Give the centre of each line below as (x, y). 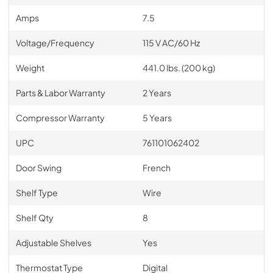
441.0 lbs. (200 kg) (179, 67)
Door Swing (38, 167)
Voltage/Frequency (55, 42)
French (156, 167)
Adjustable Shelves (53, 242)
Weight (30, 67)
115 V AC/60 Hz (171, 42)
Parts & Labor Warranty (60, 92)
